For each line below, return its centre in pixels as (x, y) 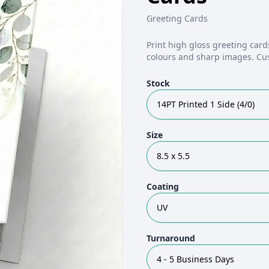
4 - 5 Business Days (195, 259)
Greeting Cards (177, 18)
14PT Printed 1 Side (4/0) (206, 104)
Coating (163, 186)
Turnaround (171, 238)
